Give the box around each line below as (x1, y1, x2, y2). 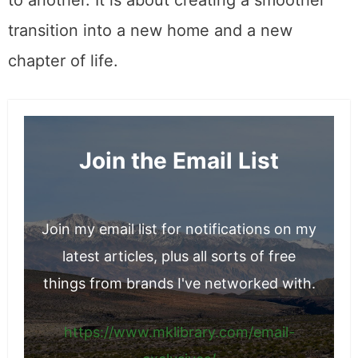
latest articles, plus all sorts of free (62, 287, 296, 304)
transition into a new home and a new (8, 60, 292, 80)
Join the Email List (79, 186, 279, 214)
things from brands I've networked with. (42, 314, 316, 332)
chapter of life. (8, 90, 118, 110)
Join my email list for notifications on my (42, 260, 316, 277)
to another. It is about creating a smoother (8, 30, 325, 50)
